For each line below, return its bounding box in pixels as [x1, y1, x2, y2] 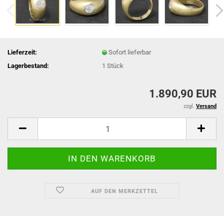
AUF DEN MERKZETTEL [90, 188, 158, 194]
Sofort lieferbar [108, 48, 151, 56]
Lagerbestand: [7, 61, 49, 69]
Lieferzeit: [7, 48, 37, 56]
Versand [196, 103, 216, 109]
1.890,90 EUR [149, 87, 216, 100]
